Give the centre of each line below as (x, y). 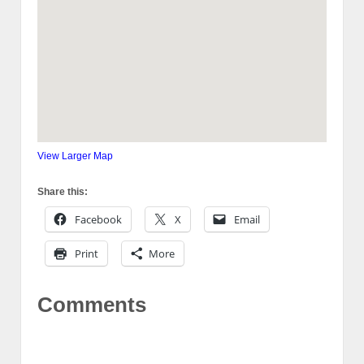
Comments (92, 304)
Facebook (98, 220)
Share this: (63, 192)
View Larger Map (75, 156)
